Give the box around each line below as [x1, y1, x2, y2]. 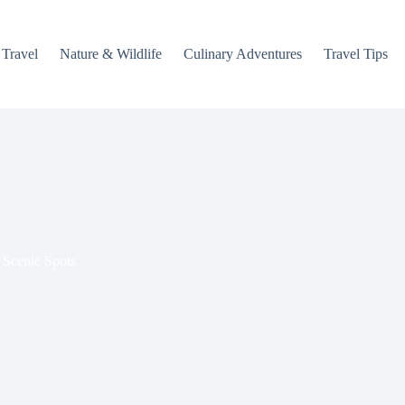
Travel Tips [324, 46, 388, 61]
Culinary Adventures [184, 46, 302, 61]
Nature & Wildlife [60, 46, 162, 61]
